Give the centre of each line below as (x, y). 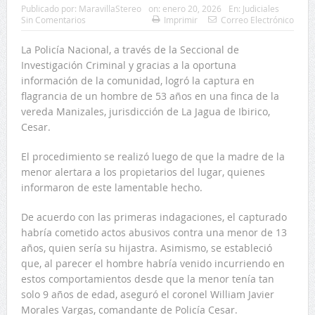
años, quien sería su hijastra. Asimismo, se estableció (146, 247)
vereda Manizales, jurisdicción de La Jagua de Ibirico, (145, 111)
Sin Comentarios (53, 19)
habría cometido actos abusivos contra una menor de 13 (154, 232)
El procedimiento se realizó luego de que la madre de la (153, 156)
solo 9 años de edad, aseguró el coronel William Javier (147, 294)
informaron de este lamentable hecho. (111, 187)
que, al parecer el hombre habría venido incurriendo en (153, 263)
